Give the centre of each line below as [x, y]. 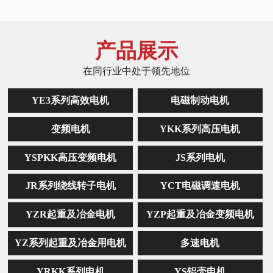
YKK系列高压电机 [200, 129]
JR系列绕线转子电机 [70, 186]
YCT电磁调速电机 [200, 186]
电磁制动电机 [200, 101]
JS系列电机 [200, 157]
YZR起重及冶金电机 [71, 214]
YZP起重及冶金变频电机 [200, 214]
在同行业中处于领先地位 [136, 71]
